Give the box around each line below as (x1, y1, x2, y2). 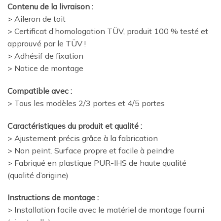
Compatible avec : (7, 85, 72, 96)
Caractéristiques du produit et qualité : (7, 120, 142, 131)
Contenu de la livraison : (7, 1, 93, 11)
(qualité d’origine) (7, 170, 69, 180)
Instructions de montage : (7, 192, 99, 203)
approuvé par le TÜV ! (7, 38, 86, 48)
